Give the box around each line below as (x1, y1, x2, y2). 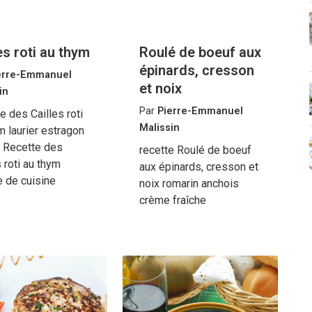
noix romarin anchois (139, 177, 239, 191)
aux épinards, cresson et (139, 160, 258, 174)
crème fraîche (139, 194, 206, 208)
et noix (139, 80, 182, 97)
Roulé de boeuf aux (139, 44, 261, 61)
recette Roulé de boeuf (139, 143, 251, 157)
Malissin (139, 122, 180, 134)
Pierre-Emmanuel (157, 105, 243, 118)
